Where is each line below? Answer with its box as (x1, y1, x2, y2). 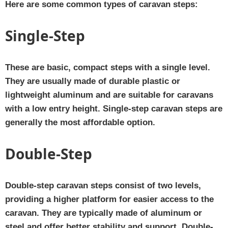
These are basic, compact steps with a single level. (5, 62, 210, 72)
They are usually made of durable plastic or (5, 76, 180, 86)
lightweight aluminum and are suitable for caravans (5, 90, 213, 100)
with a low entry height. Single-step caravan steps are (5, 103, 222, 113)
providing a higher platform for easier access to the (5, 194, 214, 204)
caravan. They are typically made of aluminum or (5, 208, 202, 218)
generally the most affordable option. (5, 117, 155, 127)
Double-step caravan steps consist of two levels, (5, 180, 201, 190)
